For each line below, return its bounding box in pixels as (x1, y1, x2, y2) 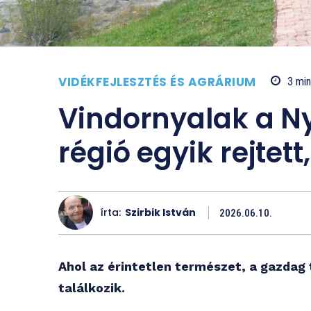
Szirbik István (125, 205, 196, 220)
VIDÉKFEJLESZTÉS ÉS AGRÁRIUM (58, 73, 256, 90)
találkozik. (58, 280, 125, 295)
